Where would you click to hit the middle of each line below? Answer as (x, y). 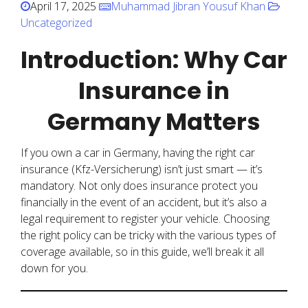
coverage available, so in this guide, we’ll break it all (142, 252)
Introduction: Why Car (154, 60)
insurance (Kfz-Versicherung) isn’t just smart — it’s (142, 169)
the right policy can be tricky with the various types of (148, 235)
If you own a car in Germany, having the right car (138, 153)
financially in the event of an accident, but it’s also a (144, 202)
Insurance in (154, 91)
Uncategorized (56, 23)
